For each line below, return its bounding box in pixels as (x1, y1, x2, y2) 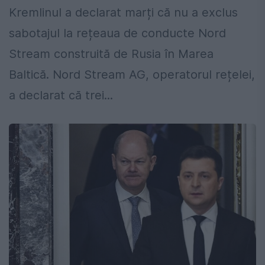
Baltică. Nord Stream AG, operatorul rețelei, (9, 67, 255, 82)
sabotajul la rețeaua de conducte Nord (9, 26, 226, 41)
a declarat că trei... (9, 88, 113, 103)
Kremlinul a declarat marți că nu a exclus (9, 5, 238, 20)
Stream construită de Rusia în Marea (9, 47, 214, 62)
